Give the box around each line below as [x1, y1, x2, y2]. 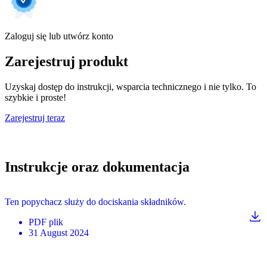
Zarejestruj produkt [5, 54, 128, 70]
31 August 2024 [29, 227, 89, 238]
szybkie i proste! [5, 92, 66, 103]
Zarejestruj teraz [5, 113, 65, 123]
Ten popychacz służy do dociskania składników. [5, 196, 186, 207]
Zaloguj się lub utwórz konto [5, 31, 113, 42]
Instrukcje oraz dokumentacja [5, 159, 190, 175]
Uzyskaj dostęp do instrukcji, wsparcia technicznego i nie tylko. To [5, 82, 256, 92]
